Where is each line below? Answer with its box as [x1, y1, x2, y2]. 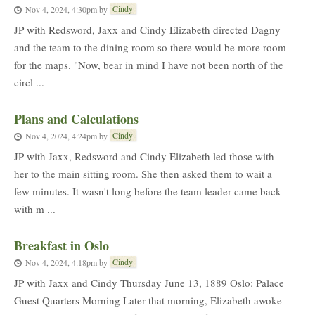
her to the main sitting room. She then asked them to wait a [14, 167, 272, 181]
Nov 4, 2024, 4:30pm [25, 3, 97, 15]
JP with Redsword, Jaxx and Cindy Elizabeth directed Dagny [14, 22, 281, 37]
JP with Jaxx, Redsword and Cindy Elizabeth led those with [14, 149, 274, 163]
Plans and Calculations [14, 110, 139, 128]
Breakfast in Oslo [14, 236, 109, 255]
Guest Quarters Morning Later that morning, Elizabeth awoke [14, 293, 282, 307]
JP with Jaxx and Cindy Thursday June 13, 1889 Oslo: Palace [14, 276, 284, 290]
